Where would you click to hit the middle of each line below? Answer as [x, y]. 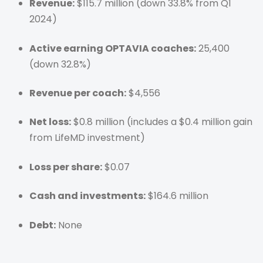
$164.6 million [177, 196]
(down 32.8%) [60, 64]
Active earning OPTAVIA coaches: [113, 48]
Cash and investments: [87, 196]
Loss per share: [66, 167]
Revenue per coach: [78, 93]
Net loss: [50, 122]
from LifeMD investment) [87, 138]
